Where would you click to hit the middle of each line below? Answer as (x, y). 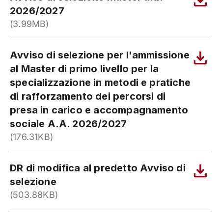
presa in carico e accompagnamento (99, 110)
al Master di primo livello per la (84, 69)
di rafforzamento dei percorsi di (88, 96)
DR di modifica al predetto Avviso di (98, 168)
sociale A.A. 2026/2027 (69, 124)
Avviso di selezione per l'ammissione (100, 55)
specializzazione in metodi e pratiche (100, 82)
